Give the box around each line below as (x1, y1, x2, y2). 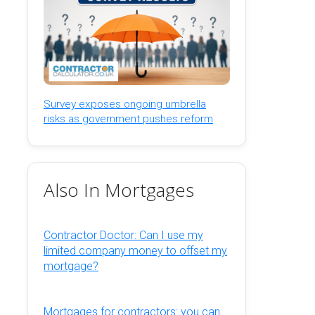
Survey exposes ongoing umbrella (43, 97, 206, 110)
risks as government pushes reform (43, 112, 213, 125)
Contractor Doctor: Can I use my (43, 229, 203, 243)
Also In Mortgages (43, 176, 194, 202)
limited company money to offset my (43, 244, 227, 258)
